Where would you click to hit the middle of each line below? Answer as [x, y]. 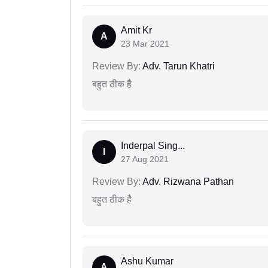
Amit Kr [136, 30]
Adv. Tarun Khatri [178, 66]
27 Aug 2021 [145, 159]
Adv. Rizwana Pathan [187, 181]
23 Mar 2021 [145, 43]
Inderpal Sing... [153, 145]
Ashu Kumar [147, 261]
